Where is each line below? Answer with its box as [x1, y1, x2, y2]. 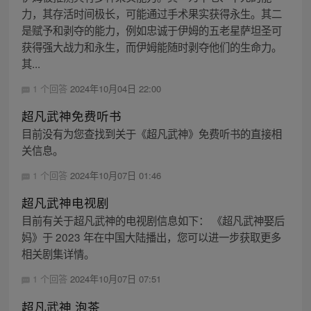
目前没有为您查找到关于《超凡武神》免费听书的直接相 [21, 126, 282, 142]
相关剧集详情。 [21, 246, 94, 262]
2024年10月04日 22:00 [69, 81, 161, 95]
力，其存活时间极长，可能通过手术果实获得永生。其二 [21, 5, 282, 21]
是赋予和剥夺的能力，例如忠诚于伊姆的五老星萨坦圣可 [21, 22, 282, 37]
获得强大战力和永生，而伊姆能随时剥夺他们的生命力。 [21, 38, 282, 54]
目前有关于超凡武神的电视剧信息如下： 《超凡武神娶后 [21, 212, 285, 228]
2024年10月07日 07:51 [69, 272, 161, 286]
